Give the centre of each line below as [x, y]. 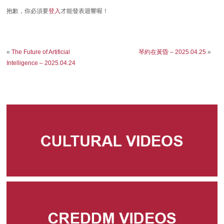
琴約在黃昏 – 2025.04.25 [172, 52]
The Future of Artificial [41, 52]
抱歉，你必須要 [28, 11]
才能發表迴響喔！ [85, 11]
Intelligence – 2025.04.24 [41, 63]
